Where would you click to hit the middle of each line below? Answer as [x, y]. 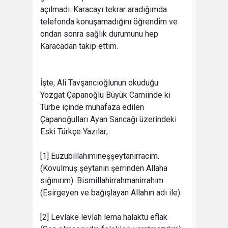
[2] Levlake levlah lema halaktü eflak [104, 217]
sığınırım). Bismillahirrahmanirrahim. [103, 180]
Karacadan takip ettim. [79, 46]
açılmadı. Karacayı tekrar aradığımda [104, 9]
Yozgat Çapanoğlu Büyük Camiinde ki [105, 95]
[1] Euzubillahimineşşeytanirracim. [100, 156]
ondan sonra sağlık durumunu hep [99, 34]
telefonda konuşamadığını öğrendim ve [109, 21]
